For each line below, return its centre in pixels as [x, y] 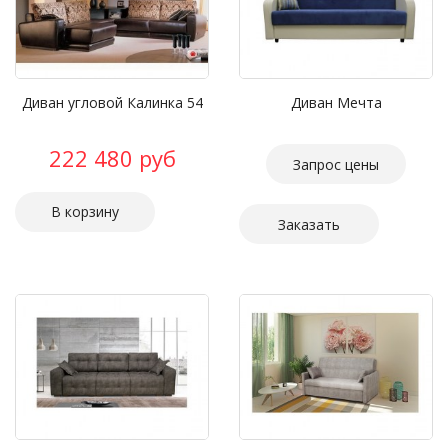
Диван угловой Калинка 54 [112, 102]
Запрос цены [336, 164]
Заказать [309, 224]
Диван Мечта [336, 102]
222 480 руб [112, 158]
